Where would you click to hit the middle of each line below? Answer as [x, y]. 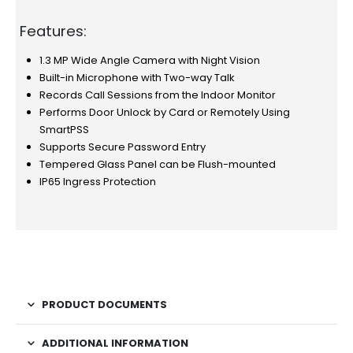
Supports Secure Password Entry [122, 147]
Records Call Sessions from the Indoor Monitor [157, 95]
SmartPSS [64, 130]
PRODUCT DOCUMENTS [104, 305]
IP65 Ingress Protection [97, 182]
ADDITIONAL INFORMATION [115, 344]
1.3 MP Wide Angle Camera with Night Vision [149, 61]
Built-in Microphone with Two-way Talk [137, 78]
